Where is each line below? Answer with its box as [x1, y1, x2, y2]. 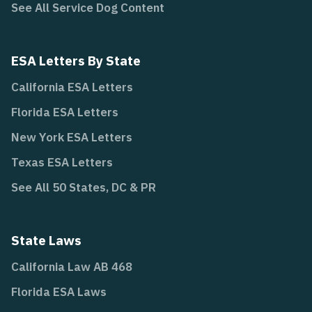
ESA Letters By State [11, 52, 141, 70]
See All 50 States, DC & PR [11, 180, 156, 196]
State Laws [11, 232, 81, 249]
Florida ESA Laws [11, 284, 107, 300]
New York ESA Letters [11, 130, 132, 146]
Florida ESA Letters [11, 104, 118, 120]
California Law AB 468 [11, 259, 132, 275]
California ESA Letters [11, 79, 133, 95]
